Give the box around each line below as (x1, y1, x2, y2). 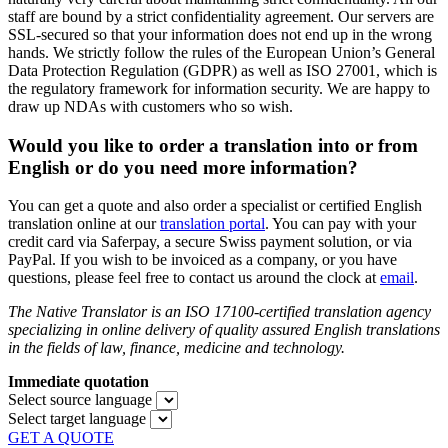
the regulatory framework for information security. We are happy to (8, 79, 430, 97)
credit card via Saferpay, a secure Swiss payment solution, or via (8, 233, 412, 251)
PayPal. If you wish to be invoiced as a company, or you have (8, 251, 397, 269)
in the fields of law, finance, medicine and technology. (8, 339, 345, 357)
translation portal (160, 215, 265, 233)
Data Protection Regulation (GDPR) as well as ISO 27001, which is (8, 61, 437, 79)
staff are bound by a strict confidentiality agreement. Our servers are (8, 7, 434, 25)
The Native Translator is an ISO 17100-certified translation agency (8, 303, 431, 321)
